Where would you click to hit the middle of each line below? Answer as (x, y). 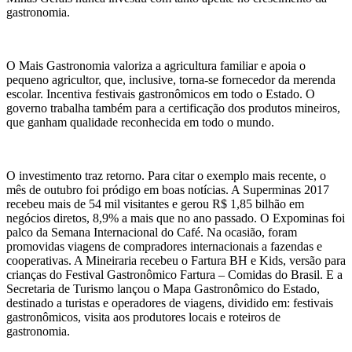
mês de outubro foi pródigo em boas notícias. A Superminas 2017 (168, 189)
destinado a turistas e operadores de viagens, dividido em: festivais (170, 302)
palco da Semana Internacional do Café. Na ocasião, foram (152, 232)
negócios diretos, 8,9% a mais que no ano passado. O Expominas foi (176, 218)
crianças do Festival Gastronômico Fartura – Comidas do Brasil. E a (174, 274)
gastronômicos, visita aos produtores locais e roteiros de (143, 317)
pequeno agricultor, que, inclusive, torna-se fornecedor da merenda (171, 79)
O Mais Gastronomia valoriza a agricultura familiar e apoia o (156, 65)
